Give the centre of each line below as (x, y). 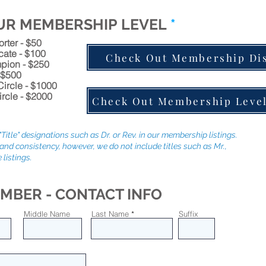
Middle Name (47, 214)
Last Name (110, 214)
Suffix (189, 214)
